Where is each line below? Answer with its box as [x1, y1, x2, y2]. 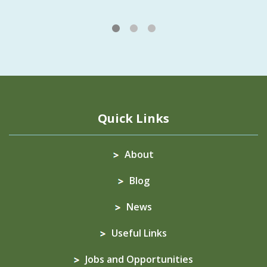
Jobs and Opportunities [85, 252, 193, 266]
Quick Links [98, 110, 169, 126]
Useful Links [111, 226, 167, 240]
